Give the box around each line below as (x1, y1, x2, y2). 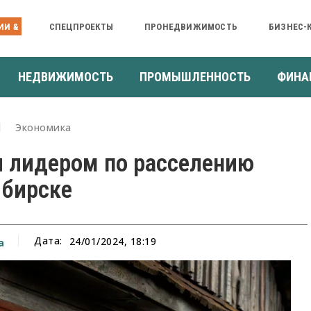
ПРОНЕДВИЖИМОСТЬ (144, 21, 237, 32)
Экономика (15, 120, 72, 134)
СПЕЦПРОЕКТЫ (49, 21, 113, 32)
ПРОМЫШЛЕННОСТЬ (140, 69, 251, 84)
